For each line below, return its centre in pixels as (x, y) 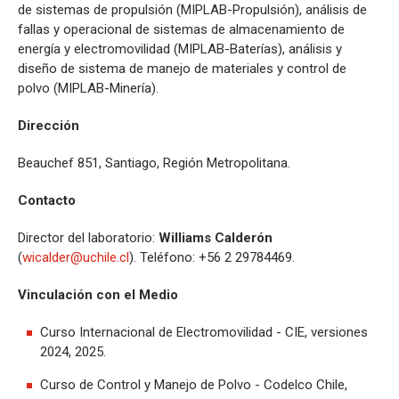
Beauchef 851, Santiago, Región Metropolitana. (154, 163)
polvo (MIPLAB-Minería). (88, 88)
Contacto (47, 200)
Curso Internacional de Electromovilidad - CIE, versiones (204, 332)
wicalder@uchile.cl (76, 257)
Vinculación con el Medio (98, 294)
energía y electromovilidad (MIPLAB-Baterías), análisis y (180, 49)
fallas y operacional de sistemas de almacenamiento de (181, 29)
